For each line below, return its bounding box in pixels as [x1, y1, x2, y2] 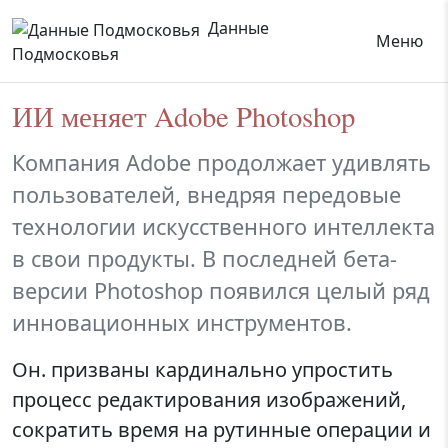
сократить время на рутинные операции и [12, 416, 431, 444]
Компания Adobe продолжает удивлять [12, 148, 431, 178]
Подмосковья [12, 42, 119, 65]
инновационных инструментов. [12, 308, 352, 338]
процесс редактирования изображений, [12, 386, 406, 414]
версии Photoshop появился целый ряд [12, 276, 430, 306]
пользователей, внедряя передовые [12, 180, 401, 210]
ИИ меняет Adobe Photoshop [12, 96, 355, 135]
